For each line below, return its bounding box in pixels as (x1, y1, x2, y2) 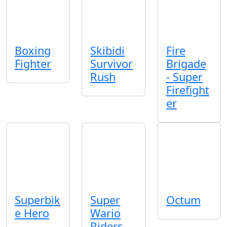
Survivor (90, 56, 133, 71)
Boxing (15, 43, 51, 58)
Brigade (166, 56, 206, 71)
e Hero (15, 206, 49, 221)
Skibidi (90, 43, 125, 58)
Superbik (15, 193, 60, 208)
